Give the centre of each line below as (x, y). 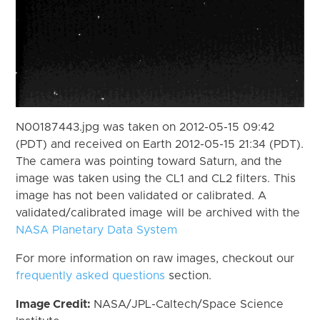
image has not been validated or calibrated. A (141, 195)
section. (189, 275)
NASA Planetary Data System (97, 230)
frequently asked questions (91, 275)
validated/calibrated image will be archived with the (158, 212)
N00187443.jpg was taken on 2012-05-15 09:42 (145, 127)
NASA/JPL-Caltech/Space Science (189, 304)
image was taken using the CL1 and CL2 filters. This (156, 178)
